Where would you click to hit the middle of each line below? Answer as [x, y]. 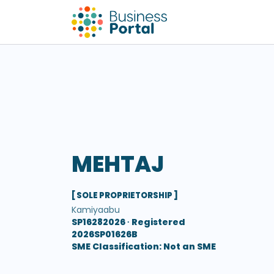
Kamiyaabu [96, 210]
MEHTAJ [118, 164]
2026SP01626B [105, 234]
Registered [158, 222]
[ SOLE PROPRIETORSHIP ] [125, 195]
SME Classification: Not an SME [144, 246]
